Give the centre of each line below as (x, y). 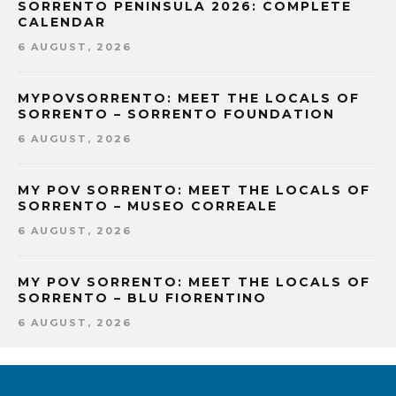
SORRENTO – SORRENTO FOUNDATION (176, 114)
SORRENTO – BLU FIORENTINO (142, 298)
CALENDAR (62, 22)
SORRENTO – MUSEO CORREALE (148, 206)
